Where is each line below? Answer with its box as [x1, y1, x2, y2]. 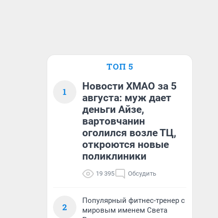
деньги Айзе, [82, 104, 144, 115]
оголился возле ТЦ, [82, 127, 176, 139]
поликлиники [82, 150, 146, 162]
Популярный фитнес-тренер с [82, 196, 185, 205]
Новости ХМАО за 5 [82, 80, 177, 92]
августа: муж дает [82, 92, 171, 104]
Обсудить [128, 170, 156, 177]
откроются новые [82, 139, 169, 150]
